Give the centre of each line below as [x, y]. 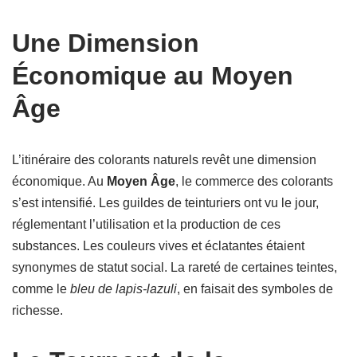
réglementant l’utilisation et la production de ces [146, 224]
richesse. [37, 310]
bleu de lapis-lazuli [124, 289]
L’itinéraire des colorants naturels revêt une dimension [164, 160]
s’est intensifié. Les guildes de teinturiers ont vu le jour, [165, 203]
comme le [41, 289]
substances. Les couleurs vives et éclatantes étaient [158, 246]
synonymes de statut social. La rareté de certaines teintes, [175, 267]
